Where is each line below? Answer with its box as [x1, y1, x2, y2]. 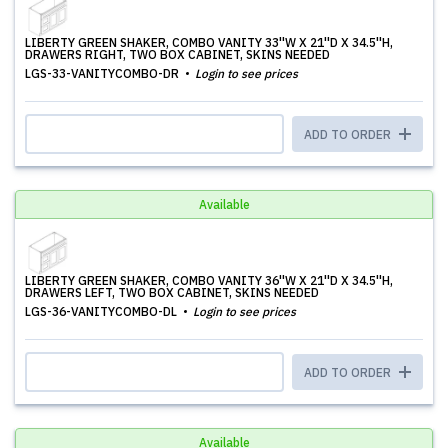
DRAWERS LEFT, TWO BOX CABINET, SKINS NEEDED [25, 285, 319, 300]
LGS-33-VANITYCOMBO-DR [25, 66, 182, 81]
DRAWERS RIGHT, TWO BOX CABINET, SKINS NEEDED [25, 47, 330, 62]
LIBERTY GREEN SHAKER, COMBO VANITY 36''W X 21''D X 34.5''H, [25, 273, 393, 288]
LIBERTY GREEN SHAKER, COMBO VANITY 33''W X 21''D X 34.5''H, [25, 35, 393, 50]
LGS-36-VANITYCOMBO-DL [25, 304, 180, 319]
